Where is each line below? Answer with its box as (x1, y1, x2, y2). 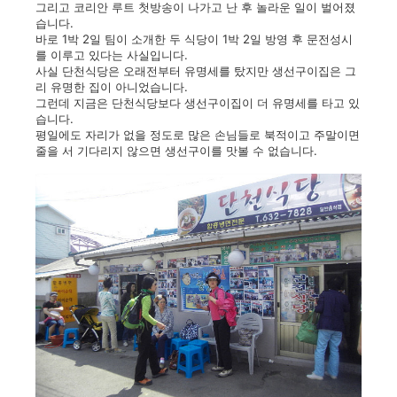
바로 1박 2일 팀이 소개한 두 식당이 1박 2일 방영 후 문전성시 (35, 32, 353, 46)
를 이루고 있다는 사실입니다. (35, 48, 188, 62)
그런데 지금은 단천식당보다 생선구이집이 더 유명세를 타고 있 (35, 96, 360, 110)
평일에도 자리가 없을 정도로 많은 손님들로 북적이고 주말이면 (35, 128, 360, 142)
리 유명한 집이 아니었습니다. (35, 80, 188, 94)
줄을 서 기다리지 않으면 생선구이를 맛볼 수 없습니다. (35, 144, 317, 158)
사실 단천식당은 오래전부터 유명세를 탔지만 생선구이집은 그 (35, 64, 356, 78)
